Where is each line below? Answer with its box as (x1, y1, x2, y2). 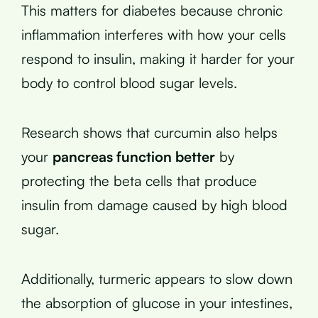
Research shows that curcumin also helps (21, 123, 278, 141)
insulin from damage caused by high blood (21, 195, 287, 214)
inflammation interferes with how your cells (21, 25, 286, 43)
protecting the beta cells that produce (21, 171, 257, 190)
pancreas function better (53, 147, 215, 165)
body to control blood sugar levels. (21, 73, 237, 92)
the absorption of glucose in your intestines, (21, 293, 292, 312)
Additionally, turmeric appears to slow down (21, 269, 292, 287)
